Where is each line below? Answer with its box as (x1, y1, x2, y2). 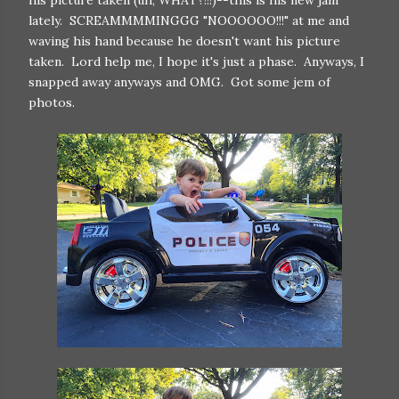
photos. (28, 94, 75, 110)
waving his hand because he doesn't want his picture (28, 33, 340, 49)
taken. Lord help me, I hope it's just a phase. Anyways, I (28, 53, 364, 69)
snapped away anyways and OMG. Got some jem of (28, 74, 330, 90)
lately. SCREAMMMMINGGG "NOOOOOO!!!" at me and (28, 12, 349, 28)
